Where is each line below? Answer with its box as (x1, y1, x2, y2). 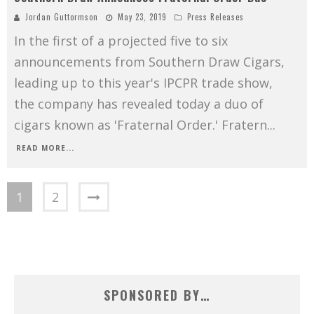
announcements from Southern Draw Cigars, (14, 53, 285, 70)
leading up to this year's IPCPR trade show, (14, 74, 273, 91)
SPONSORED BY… (104, 285, 210, 304)
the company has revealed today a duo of (14, 95, 264, 112)
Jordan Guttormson (25, 11, 98, 22)
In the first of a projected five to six (14, 32, 228, 49)
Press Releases (187, 11, 244, 22)
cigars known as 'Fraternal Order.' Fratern (14, 116, 267, 133)
